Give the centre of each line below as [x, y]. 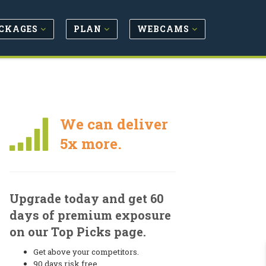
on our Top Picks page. [78, 232]
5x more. [91, 144]
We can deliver [114, 124]
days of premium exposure [90, 215]
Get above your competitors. [86, 252]
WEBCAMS [164, 28]
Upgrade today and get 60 [87, 198]
